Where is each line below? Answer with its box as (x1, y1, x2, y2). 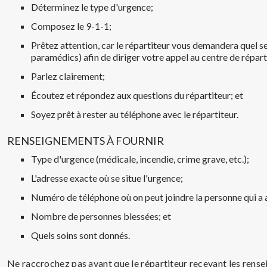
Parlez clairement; (31, 70, 105, 82)
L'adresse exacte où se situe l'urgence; (31, 172, 183, 184)
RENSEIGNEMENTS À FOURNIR (7, 134, 164, 147)
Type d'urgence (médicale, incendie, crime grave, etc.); (31, 153, 249, 164)
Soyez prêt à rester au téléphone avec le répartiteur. (31, 108, 238, 120)
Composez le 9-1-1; (31, 20, 111, 32)
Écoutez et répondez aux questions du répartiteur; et (31, 89, 243, 101)
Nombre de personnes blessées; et (31, 210, 171, 222)
